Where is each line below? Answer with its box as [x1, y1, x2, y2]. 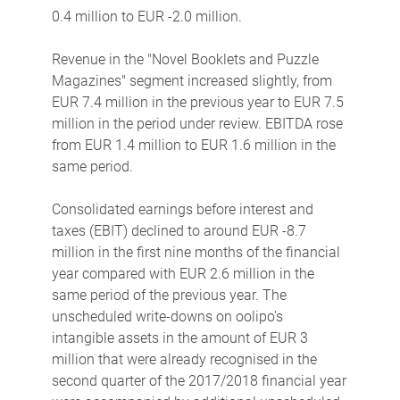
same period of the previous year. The [51, 286, 287, 304]
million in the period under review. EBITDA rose [51, 114, 343, 132]
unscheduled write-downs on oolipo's [51, 307, 283, 325]
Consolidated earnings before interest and [51, 200, 313, 218]
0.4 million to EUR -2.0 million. [51, 7, 242, 25]
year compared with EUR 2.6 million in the [51, 264, 314, 282]
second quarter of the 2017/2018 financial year [51, 371, 346, 389]
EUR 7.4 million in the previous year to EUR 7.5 [51, 93, 344, 111]
